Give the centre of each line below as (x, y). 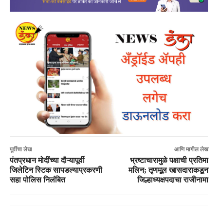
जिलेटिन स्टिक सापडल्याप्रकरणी (56, 170)
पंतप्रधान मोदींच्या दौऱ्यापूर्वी (47, 160)
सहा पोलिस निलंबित (37, 180)
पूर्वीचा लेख (21, 149)
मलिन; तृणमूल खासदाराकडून (168, 170)
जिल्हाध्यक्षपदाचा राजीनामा (173, 180)
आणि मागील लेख (191, 149)
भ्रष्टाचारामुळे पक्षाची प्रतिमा (169, 160)
